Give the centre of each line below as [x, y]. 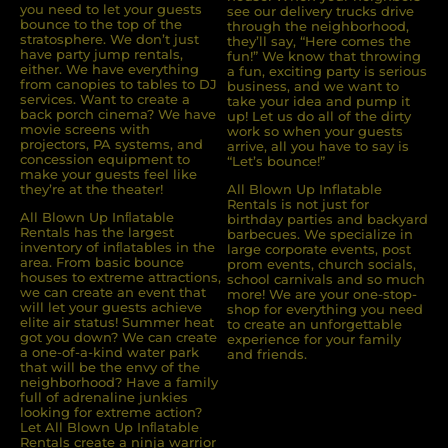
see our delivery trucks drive [320, 11]
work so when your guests [315, 131]
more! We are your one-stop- [322, 294]
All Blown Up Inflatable [304, 189]
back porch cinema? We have [118, 114]
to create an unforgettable [314, 324]
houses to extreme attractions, [120, 277]
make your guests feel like [108, 174]
